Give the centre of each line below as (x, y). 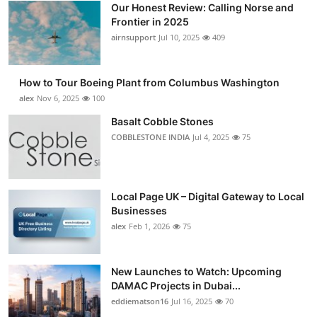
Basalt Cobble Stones (162, 121)
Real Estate (41, 260)
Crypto (29, 86)
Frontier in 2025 (150, 22)
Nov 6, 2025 (58, 98)
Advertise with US (59, 121)
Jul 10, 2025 (179, 37)
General (31, 294)
